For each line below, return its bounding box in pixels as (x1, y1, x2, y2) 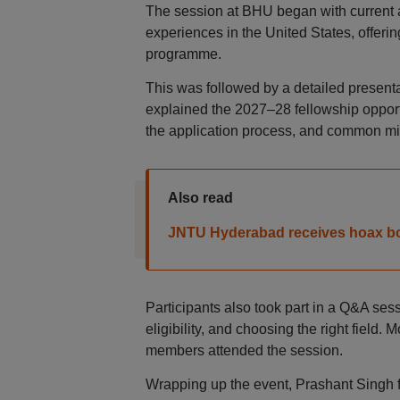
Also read (167, 190, 233, 205)
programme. (145, 46, 221, 62)
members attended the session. (145, 343, 343, 358)
